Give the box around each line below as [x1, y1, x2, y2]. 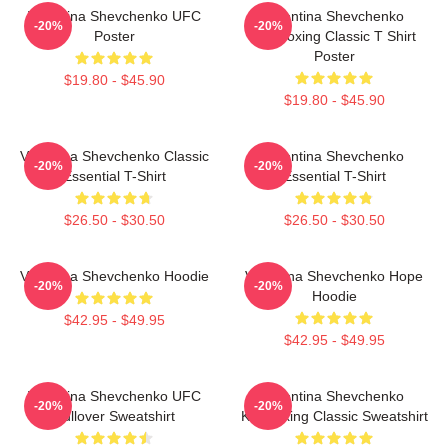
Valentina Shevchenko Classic [19, 147, 209, 164]
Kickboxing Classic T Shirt [252, 27, 416, 44]
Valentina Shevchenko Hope [245, 267, 423, 284]
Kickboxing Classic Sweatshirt [240, 407, 428, 424]
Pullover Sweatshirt [53, 407, 175, 424]
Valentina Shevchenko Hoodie [19, 267, 209, 284]
